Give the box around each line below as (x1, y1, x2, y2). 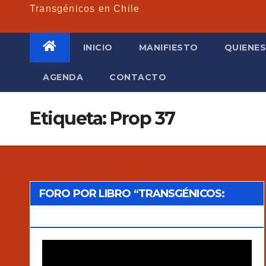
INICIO (83, 42, 113, 53)
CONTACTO (109, 71, 166, 83)
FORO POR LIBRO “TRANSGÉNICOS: (39, 186, 224, 200)
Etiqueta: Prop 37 (30, 107, 175, 129)
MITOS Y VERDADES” (39, 210, 149, 224)
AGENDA (43, 71, 83, 83)
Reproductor (42, 242, 94, 253)
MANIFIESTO (138, 42, 198, 53)
